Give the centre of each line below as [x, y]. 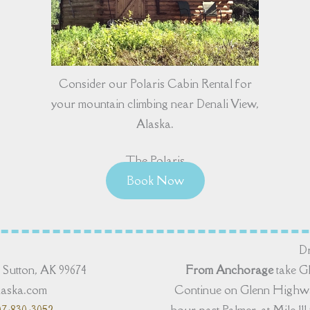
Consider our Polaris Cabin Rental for [155, 84]
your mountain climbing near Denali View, [155, 104]
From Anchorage [229, 270]
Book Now [155, 181]
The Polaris [155, 161]
